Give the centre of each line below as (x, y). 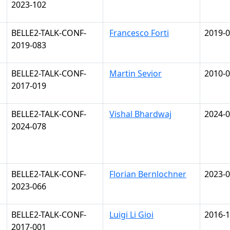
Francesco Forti (139, 33)
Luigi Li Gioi (131, 215)
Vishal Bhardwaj (140, 114)
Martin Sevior (136, 73)
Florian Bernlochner (148, 174)
